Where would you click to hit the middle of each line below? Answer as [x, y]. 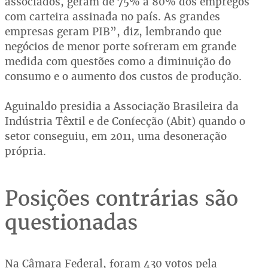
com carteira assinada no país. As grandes [112, 17]
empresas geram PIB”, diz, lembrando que [113, 32]
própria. [25, 151]
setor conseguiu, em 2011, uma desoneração [116, 136]
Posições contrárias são [121, 199]
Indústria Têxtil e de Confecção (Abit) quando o [125, 121]
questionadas [71, 223]
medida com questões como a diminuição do [118, 62]
